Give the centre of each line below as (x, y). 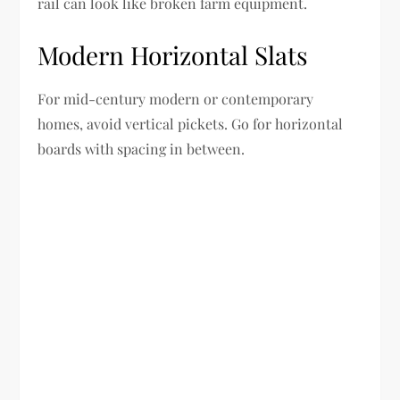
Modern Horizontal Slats (173, 55)
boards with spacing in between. (142, 149)
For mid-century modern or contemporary (176, 99)
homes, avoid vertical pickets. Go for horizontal (191, 124)
